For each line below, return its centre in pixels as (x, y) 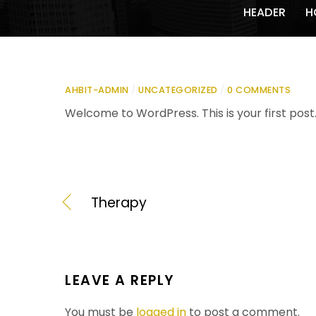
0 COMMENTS (259, 90)
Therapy (119, 203)
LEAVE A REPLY (120, 280)
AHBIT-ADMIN (97, 90)
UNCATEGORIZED (178, 90)
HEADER (265, 12)
